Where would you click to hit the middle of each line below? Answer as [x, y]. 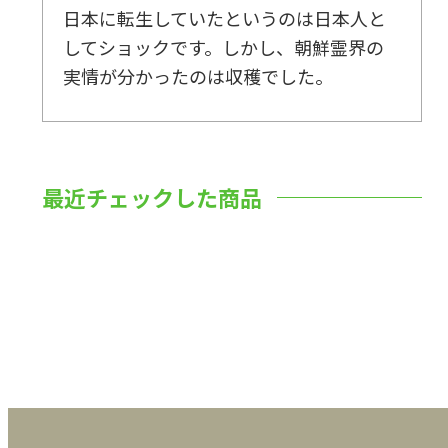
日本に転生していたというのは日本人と [225, 18]
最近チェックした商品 [152, 196]
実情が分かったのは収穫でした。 [198, 76]
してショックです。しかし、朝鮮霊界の [224, 47]
